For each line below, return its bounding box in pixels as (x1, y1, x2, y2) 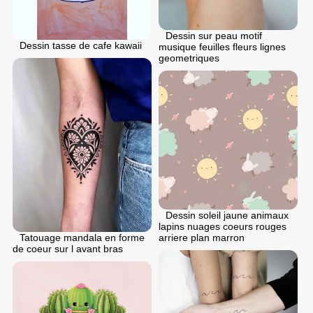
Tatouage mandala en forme (20, 231, 145, 243)
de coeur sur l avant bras (13, 242, 123, 254)
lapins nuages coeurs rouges (159, 221, 286, 233)
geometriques (159, 52, 219, 64)
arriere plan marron (159, 232, 245, 244)
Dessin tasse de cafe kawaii (20, 39, 142, 51)
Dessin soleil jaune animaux (166, 210, 289, 221)
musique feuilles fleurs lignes (159, 41, 286, 53)
